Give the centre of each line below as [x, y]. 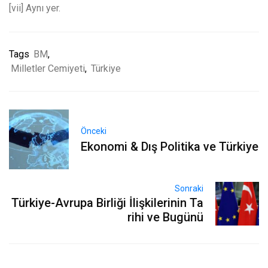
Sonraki [189, 189]
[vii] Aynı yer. [35, 8]
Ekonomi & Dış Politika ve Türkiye [170, 147]
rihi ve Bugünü [166, 217]
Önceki [94, 131]
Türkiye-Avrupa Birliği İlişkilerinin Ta [108, 203]
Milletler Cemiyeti [48, 69]
